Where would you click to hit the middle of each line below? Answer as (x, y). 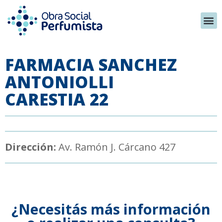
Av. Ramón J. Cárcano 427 (116, 147)
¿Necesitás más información (111, 209)
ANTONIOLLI (59, 82)
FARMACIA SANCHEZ (91, 64)
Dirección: (30, 147)
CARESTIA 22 (57, 99)
